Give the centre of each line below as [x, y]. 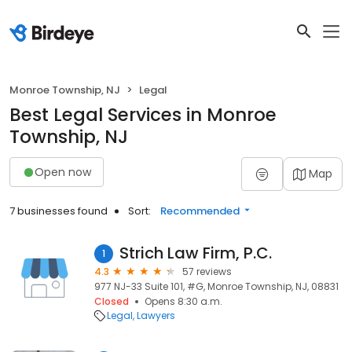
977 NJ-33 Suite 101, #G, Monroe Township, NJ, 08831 [216, 286]
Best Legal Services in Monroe [143, 115]
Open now [63, 172]
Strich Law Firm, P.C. [196, 253]
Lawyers [156, 315]
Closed [112, 301]
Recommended [200, 211]
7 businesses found [59, 211]
